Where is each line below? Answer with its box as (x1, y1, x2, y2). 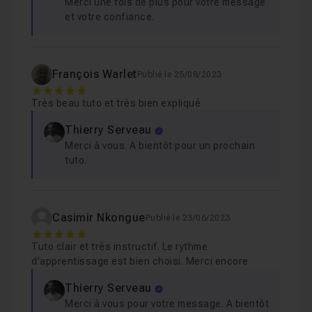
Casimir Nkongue (52, 211, 146, 224)
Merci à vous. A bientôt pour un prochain (65, 140, 255, 151)
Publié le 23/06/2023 (145, 213, 231, 223)
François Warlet (52, 68, 137, 81)
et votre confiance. (65, 11, 155, 22)
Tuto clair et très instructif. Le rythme (31, 241, 208, 252)
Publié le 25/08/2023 (136, 70, 222, 79)
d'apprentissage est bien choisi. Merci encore (31, 256, 249, 267)
